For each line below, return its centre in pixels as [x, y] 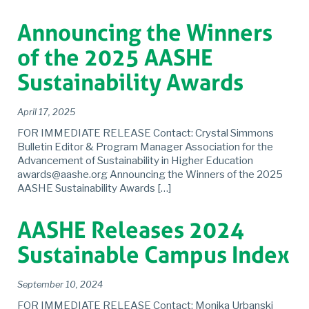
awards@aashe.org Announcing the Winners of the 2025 [150, 175]
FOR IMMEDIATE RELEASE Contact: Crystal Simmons [146, 133]
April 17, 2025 [46, 112]
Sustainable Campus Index [153, 255]
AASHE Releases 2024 [131, 230]
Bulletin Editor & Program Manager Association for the [145, 147]
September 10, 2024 [60, 284]
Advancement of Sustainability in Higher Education [135, 161]
